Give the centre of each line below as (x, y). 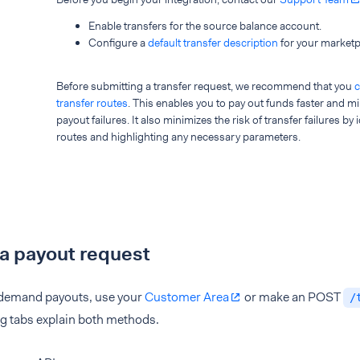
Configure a (118, 43)
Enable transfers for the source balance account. (205, 26)
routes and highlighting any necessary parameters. (178, 137)
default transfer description (213, 43)
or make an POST (292, 297)
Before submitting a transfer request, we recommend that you (205, 86)
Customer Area (187, 297)
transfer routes (92, 103)
